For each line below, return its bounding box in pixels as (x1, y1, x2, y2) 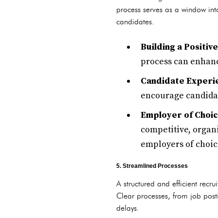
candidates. (116, 17, 154, 26)
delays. (116, 203, 139, 213)
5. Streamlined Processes (116, 163, 188, 169)
